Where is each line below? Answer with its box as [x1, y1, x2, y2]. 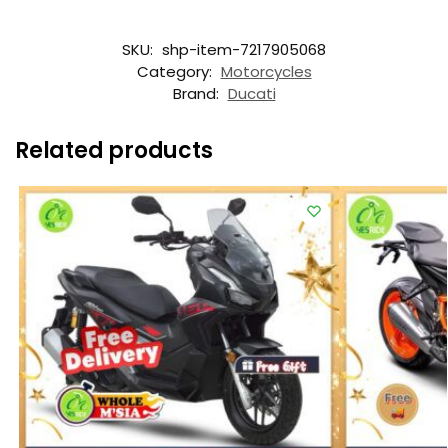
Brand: [172, 83, 223, 105]
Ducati [227, 83, 276, 105]
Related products [15, 135, 213, 167]
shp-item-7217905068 [162, 39, 326, 61]
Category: [136, 61, 216, 83]
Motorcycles [220, 61, 312, 83]
